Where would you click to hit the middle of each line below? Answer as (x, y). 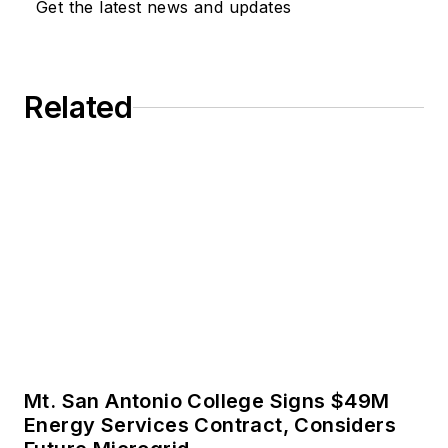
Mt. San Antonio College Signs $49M (207, 401)
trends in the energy (278, 15)
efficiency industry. (272, 43)
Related (78, 107)
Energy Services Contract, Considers (210, 425)
